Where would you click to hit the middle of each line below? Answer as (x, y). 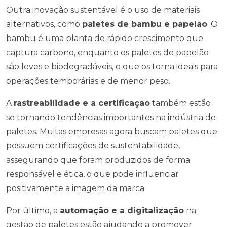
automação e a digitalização (122, 211)
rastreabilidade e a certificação (82, 103)
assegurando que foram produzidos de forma (98, 160)
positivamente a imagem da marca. (76, 188)
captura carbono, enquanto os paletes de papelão (107, 52)
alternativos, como (44, 24)
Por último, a (33, 211)
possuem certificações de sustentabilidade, (93, 146)
